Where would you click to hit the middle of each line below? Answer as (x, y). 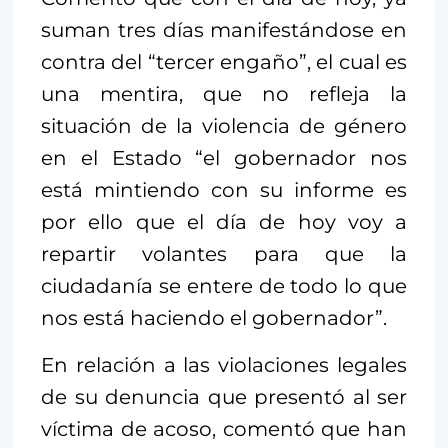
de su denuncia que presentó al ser (224, 396)
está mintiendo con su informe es (224, 189)
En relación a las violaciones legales (224, 364)
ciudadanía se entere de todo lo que (224, 285)
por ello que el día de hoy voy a (224, 221)
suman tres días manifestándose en (224, 29)
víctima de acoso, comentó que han (224, 428)
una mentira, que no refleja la (224, 93)
